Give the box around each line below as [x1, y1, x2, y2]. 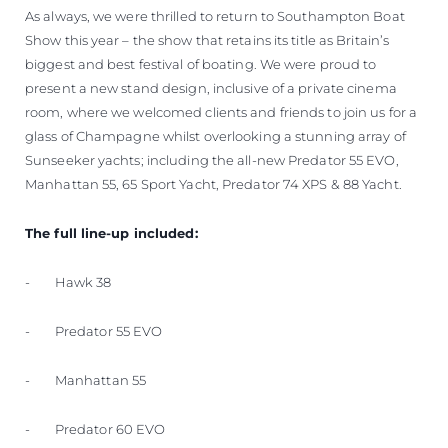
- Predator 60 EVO [25, 420, 166, 437]
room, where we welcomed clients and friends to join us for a [25, 103, 418, 120]
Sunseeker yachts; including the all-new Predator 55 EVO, [25, 151, 399, 168]
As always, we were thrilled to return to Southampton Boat [25, 7, 405, 24]
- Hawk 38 [25, 273, 112, 290]
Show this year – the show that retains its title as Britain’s [25, 31, 390, 48]
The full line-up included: [25, 224, 202, 241]
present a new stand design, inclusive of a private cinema [25, 79, 397, 96]
